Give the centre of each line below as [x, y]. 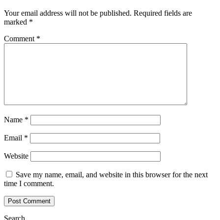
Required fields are [163, 13]
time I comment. [29, 184]
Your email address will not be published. [68, 13]
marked [16, 22]
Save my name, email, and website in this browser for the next [112, 175]
